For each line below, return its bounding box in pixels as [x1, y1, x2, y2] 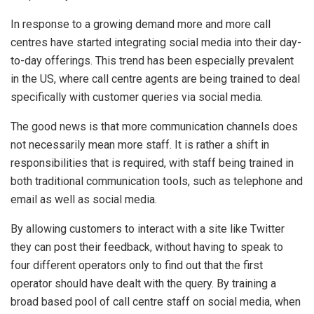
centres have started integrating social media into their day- [11, 36, 301, 50]
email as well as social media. [11, 193, 157, 207]
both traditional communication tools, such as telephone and [11, 175, 303, 189]
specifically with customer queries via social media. [11, 90, 263, 104]
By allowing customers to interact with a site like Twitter [11, 222, 285, 236]
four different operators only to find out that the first [11, 259, 263, 273]
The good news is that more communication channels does [11, 120, 298, 134]
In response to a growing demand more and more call [11, 18, 271, 32]
